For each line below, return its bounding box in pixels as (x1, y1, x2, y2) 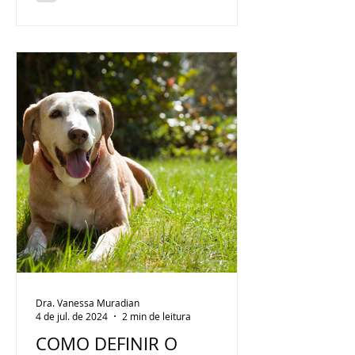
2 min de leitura (122, 310, 191, 323)
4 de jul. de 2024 (36, 310, 108, 323)
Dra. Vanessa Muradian (36, 296, 139, 309)
